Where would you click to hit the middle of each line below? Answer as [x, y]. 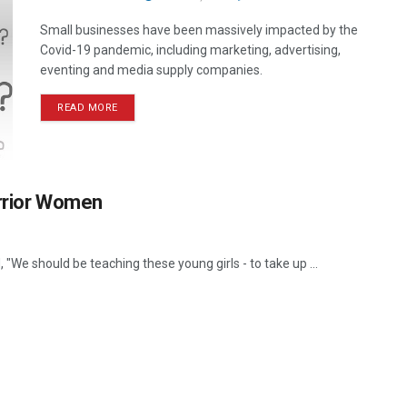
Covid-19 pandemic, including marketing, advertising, [190, 50]
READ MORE [88, 108]
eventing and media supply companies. [151, 70]
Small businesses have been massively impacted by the [199, 30]
